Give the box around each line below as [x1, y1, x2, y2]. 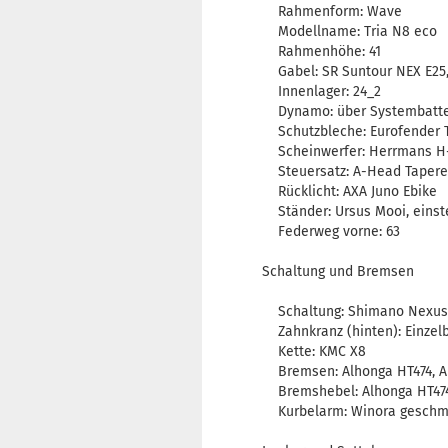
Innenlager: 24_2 [262, 83, 381, 101]
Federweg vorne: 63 [262, 223, 400, 241]
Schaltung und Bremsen [262, 263, 414, 281]
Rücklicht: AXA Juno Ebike [262, 183, 437, 201]
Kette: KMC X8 [262, 343, 366, 361]
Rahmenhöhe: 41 [262, 43, 381, 61]
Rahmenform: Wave [262, 3, 402, 21]
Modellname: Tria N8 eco [262, 23, 437, 41]
